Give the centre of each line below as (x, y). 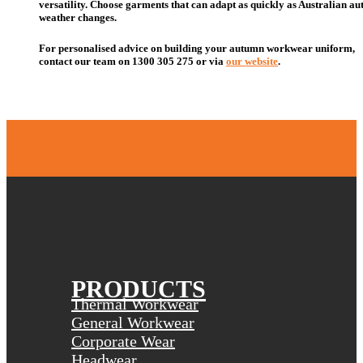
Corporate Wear (123, 342)
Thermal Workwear (135, 304)
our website (252, 62)
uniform (334, 49)
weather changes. (78, 17)
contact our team (79, 62)
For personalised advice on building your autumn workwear (177, 49)
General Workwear (133, 323)
